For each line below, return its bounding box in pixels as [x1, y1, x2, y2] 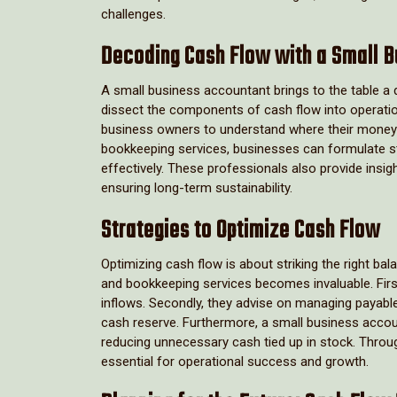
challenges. [101, 5, 166, 22]
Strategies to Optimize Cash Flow [101, 211, 380, 250]
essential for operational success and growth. [101, 353, 369, 370]
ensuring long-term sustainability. [101, 179, 292, 196]
